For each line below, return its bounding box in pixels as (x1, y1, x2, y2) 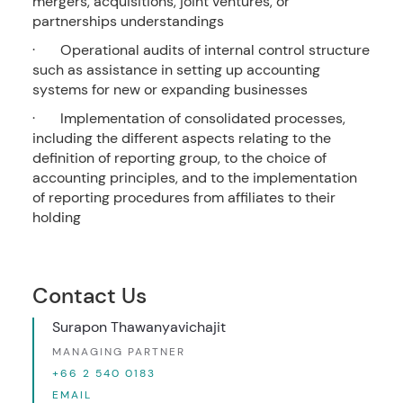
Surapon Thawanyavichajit (51, 318, 226, 337)
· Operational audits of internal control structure (31, 40, 370, 60)
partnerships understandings (31, 12, 224, 31)
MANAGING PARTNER (51, 345, 185, 360)
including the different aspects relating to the (31, 129, 331, 148)
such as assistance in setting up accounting (31, 60, 320, 80)
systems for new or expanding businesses (31, 80, 308, 100)
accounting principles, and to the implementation (31, 168, 357, 188)
